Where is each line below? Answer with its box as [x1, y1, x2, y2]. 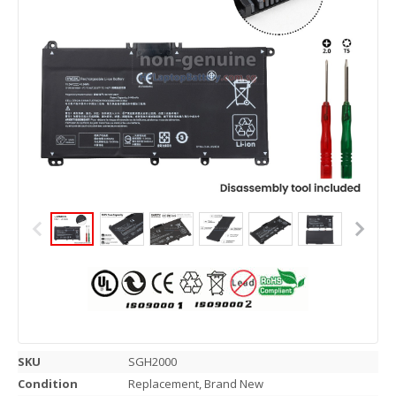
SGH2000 [128, 354, 177, 369]
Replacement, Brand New [128, 376, 263, 392]
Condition [18, 376, 78, 392]
